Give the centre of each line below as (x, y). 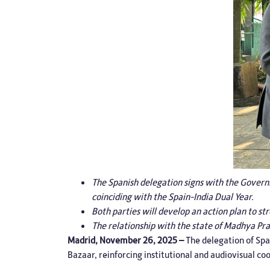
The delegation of (221, 240)
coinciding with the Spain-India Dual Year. (173, 197)
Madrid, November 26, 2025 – (127, 240)
